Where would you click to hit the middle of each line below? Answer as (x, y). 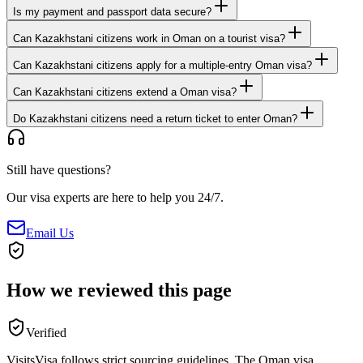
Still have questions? (59, 170)
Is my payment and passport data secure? (112, 12)
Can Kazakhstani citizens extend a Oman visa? (125, 92)
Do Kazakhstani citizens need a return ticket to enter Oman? (155, 119)
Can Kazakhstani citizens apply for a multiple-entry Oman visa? (162, 66)
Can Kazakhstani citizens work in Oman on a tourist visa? (149, 39)
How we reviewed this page (119, 290)
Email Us (50, 233)
